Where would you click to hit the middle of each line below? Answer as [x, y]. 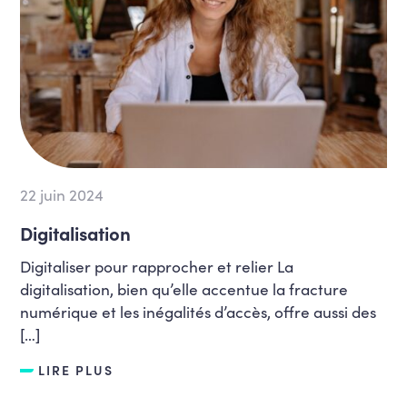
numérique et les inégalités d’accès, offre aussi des [199, 311]
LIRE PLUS [76, 370]
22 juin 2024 [62, 194]
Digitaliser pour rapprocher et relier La [157, 266]
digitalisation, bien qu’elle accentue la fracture [184, 288]
